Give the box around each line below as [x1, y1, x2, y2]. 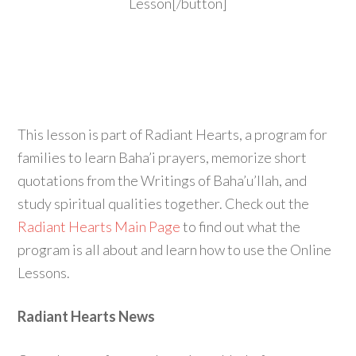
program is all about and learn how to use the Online [17, 241, 332, 258]
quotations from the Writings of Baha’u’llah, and [17, 172, 308, 189]
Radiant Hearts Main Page [17, 218, 181, 235]
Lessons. [17, 264, 71, 281]
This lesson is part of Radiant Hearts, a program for [17, 126, 328, 143]
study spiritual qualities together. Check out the [17, 195, 310, 212]
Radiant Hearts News [17, 308, 156, 325]
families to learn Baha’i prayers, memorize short [17, 149, 308, 166]
